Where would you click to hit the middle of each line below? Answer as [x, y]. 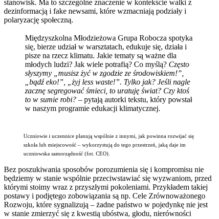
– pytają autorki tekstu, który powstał [134, 99]
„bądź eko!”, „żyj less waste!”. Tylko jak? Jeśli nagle [108, 82]
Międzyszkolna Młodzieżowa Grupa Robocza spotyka [109, 38]
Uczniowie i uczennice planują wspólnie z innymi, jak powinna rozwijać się [109, 136]
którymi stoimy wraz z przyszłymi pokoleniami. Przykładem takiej [106, 187]
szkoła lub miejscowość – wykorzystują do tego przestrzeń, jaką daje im [105, 145]
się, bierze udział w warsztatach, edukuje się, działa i [106, 46]
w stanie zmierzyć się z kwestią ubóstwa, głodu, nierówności [98, 213]
